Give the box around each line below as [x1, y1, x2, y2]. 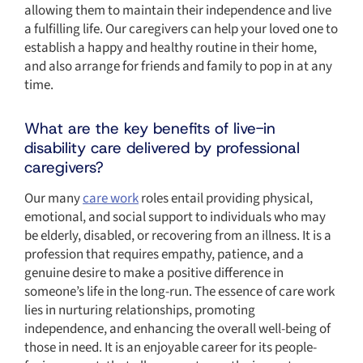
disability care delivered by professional [24, 137, 300, 158]
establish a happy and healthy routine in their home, [24, 37, 317, 58]
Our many [24, 188, 83, 208]
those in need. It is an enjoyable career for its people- [24, 337, 317, 357]
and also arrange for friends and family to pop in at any [24, 56, 332, 76]
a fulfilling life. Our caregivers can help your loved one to [24, 19, 338, 39]
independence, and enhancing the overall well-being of [24, 318, 331, 339]
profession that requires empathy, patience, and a [24, 244, 304, 264]
